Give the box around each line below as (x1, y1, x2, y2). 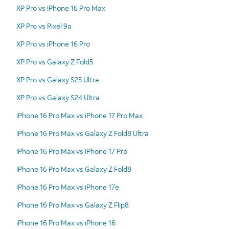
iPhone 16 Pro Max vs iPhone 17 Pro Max (16, 110, 143, 120)
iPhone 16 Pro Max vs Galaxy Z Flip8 (16, 199, 129, 210)
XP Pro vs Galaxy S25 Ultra (16, 74, 99, 84)
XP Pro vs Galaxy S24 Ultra (16, 92, 100, 102)
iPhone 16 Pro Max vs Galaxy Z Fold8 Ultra (16, 128, 149, 138)
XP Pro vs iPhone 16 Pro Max (16, 3, 105, 13)
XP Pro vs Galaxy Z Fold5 (16, 56, 93, 66)
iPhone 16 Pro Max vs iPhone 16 (16, 217, 116, 227)
